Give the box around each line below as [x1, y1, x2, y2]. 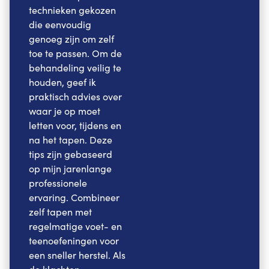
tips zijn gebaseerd [29, 147, 112, 160]
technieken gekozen [29, 3, 116, 16]
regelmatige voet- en [29, 219, 122, 232]
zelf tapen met [29, 205, 92, 218]
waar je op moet [29, 104, 100, 117]
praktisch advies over [29, 89, 122, 103]
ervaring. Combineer [29, 190, 119, 204]
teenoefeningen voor [29, 234, 119, 247]
